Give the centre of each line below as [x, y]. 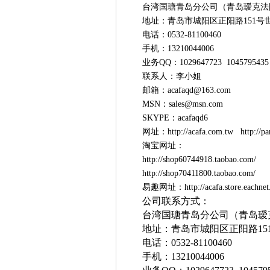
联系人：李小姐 [175, 76]
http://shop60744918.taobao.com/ [199, 159]
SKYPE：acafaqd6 [198, 118]
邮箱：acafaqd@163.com [190, 90]
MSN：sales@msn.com [201, 104]
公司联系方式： [176, 201]
